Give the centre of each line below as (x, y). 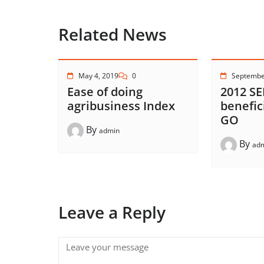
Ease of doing (105, 92)
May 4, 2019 (98, 76)
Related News (113, 34)
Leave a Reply (112, 212)
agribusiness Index (121, 106)
